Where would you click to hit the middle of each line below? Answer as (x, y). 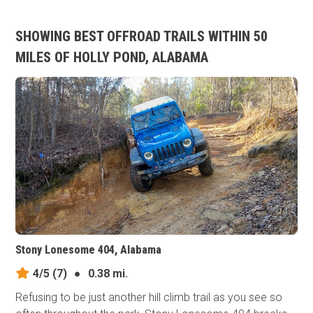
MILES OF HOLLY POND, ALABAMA (112, 57)
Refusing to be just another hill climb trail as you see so (149, 298)
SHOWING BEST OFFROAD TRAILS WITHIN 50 (142, 36)
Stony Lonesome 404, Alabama (89, 250)
